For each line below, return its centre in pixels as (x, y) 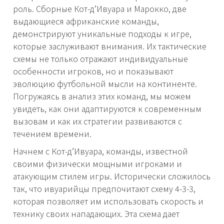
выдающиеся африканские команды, (86, 21)
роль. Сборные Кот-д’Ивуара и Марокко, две (100, 9)
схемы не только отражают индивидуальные (100, 59)
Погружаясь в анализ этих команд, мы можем (102, 96)
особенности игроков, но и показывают (93, 71)
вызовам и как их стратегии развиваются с (97, 121)
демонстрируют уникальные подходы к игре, (102, 34)
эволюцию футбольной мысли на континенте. (105, 84)
